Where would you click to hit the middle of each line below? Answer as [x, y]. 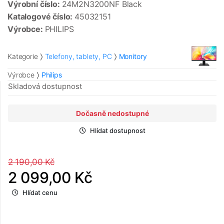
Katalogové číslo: [41, 17]
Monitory [133, 56]
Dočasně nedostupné [112, 113]
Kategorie [23, 56]
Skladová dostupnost [45, 86]
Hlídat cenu [40, 193]
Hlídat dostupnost [117, 131]
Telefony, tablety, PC [78, 56]
